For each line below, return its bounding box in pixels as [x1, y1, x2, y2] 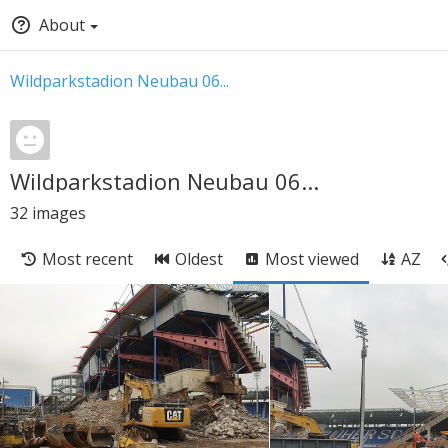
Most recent [42, 248, 133, 270]
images [32, 202, 86, 224]
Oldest [175, 248, 223, 270]
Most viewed [265, 248, 359, 270]
